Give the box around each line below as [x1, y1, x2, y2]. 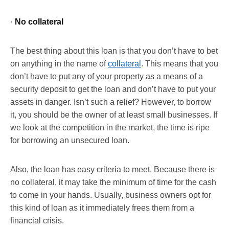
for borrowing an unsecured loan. [10, 135, 129, 145]
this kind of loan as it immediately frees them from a [10, 203, 194, 212]
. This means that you [141, 59, 218, 68]
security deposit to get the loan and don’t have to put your [10, 84, 216, 94]
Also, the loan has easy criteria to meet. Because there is [10, 165, 215, 174]
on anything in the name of [10, 59, 108, 68]
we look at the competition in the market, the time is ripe [10, 123, 210, 132]
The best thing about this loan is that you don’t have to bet [10, 46, 218, 55]
